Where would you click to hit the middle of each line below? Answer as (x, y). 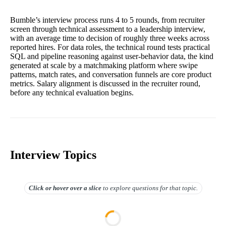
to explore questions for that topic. (150, 188)
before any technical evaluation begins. (72, 92)
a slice (92, 188)
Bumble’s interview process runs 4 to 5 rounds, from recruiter (107, 20)
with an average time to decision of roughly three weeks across (110, 38)
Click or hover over (55, 188)
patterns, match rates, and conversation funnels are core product (111, 74)
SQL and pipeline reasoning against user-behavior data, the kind (112, 56)
